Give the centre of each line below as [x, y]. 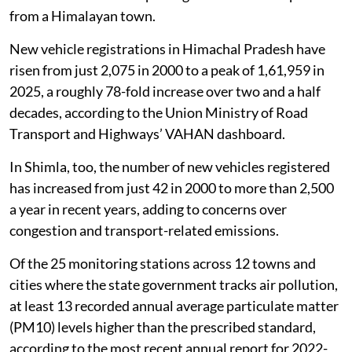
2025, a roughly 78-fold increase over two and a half [165, 91]
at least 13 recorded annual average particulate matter [174, 305]
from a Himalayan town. [82, 15]
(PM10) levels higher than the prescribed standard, [163, 326]
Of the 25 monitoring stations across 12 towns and [163, 263]
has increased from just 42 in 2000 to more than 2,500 [172, 187]
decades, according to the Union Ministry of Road [159, 112]
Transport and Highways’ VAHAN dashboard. [147, 133]
